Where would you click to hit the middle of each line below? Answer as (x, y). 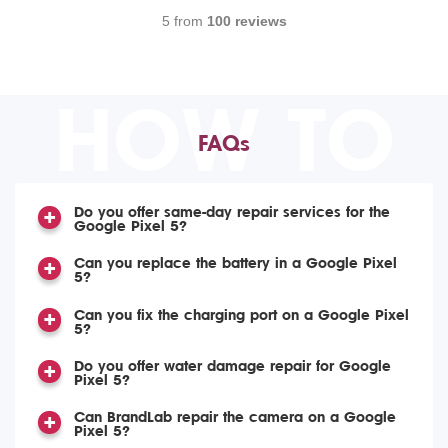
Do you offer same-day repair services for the (231, 212)
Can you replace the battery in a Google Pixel (235, 264)
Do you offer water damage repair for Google (232, 366)
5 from (184, 21)
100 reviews (246, 21)
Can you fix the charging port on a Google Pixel (241, 315)
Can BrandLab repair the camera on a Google (234, 418)
